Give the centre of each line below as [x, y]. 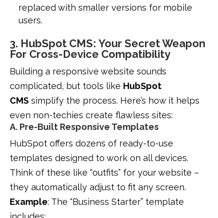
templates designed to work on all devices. [99, 158]
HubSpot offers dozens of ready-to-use [91, 144]
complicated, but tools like [66, 86]
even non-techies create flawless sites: [91, 115]
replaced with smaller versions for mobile [105, 8]
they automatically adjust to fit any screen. [98, 187]
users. [30, 20]
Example [29, 202]
